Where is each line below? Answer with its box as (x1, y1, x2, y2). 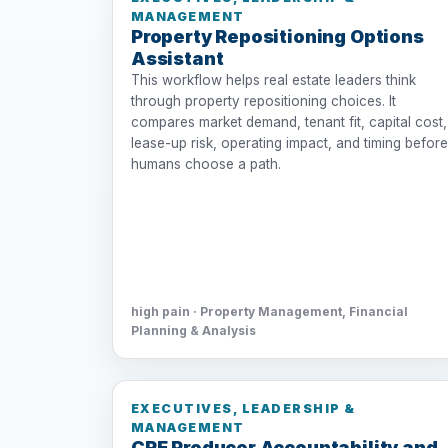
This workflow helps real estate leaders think (131, 71, 416, 88)
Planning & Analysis (131, 322, 256, 338)
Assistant (131, 47, 224, 69)
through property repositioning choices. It (131, 92, 396, 109)
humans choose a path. (131, 155, 281, 172)
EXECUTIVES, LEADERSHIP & (131, 401, 356, 417)
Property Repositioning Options (131, 25, 424, 47)
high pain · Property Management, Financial (131, 303, 408, 319)
